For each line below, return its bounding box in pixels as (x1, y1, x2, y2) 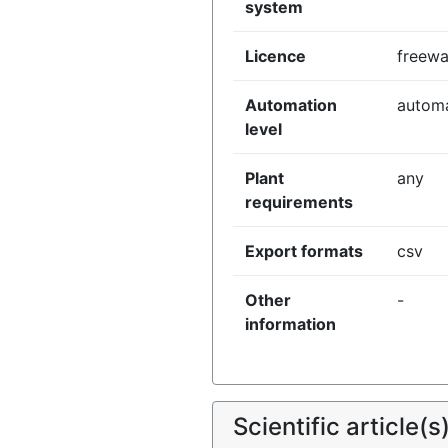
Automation (245, 95, 337, 115)
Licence (245, 46, 306, 66)
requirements (245, 192, 353, 212)
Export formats (245, 241, 363, 261)
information (245, 314, 336, 334)
